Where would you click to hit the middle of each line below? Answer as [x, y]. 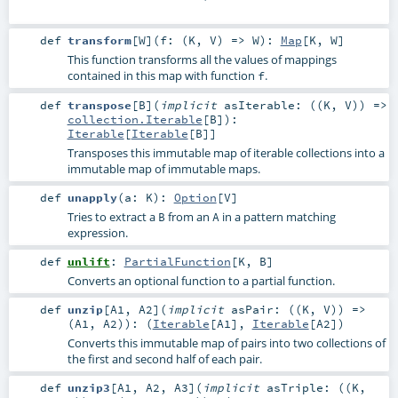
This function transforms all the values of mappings [202, 60]
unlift [88, 261]
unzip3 [88, 388]
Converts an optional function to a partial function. [201, 280]
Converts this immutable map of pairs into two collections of [226, 342]
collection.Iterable [135, 119]
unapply [92, 197]
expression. [97, 232]
